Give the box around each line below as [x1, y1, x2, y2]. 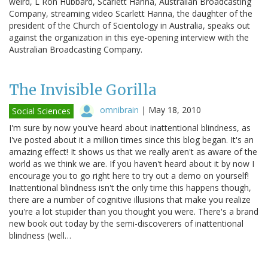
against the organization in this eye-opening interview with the [9, 31, 249, 43]
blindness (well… [9, 229, 71, 241]
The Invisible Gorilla [9, 80, 157, 99]
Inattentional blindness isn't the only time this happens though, [9, 181, 251, 193]
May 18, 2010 [148, 103, 201, 115]
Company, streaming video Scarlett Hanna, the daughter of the [9, 7, 252, 19]
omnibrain [100, 103, 139, 115]
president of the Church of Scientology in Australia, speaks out [9, 19, 250, 31]
